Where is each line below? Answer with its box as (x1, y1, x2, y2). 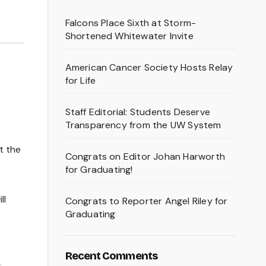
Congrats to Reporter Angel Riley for (65, 195, 228, 208)
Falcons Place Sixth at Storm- (65, 17, 197, 30)
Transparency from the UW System (65, 119, 221, 132)
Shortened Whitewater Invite (65, 30, 194, 43)
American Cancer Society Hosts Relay (65, 61, 233, 74)
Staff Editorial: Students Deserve (65, 106, 211, 119)
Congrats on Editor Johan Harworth (65, 150, 226, 163)
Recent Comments (65, 249, 157, 263)
